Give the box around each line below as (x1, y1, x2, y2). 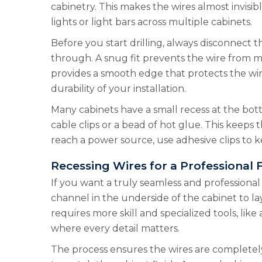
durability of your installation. (51, 83, 186, 94)
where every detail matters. (51, 223, 180, 234)
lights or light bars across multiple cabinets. (51, 16, 252, 27)
